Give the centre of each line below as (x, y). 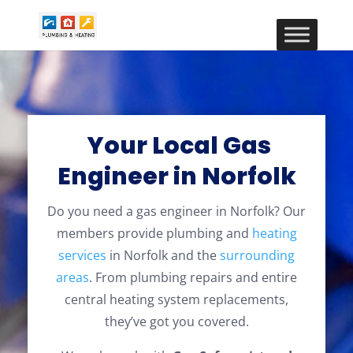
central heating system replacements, (176, 299)
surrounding (257, 255)
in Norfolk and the (163, 255)
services (82, 255)
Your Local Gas (176, 146)
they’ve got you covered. (176, 321)
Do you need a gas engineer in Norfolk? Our (176, 211)
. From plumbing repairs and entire (193, 277)
